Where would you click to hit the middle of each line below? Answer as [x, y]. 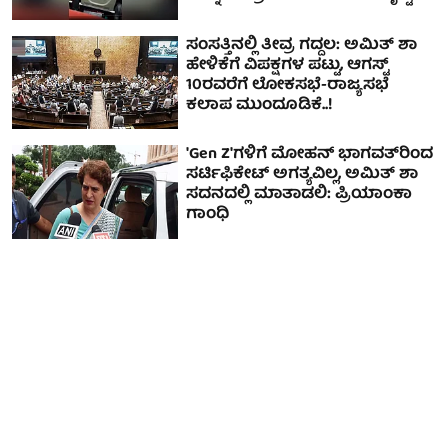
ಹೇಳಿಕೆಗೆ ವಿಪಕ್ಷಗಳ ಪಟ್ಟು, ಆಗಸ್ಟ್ [288, 65]
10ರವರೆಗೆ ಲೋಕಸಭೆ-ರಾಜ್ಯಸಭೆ [288, 85]
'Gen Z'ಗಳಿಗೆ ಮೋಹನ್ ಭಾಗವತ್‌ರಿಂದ [310, 155]
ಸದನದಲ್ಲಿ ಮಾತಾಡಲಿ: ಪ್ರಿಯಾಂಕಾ [299, 195]
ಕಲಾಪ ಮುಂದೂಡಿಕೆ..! [260, 105]
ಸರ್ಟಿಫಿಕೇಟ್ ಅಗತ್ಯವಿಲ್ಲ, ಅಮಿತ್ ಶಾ [302, 175]
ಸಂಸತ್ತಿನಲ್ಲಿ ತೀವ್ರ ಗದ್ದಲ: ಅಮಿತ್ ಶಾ [302, 45]
